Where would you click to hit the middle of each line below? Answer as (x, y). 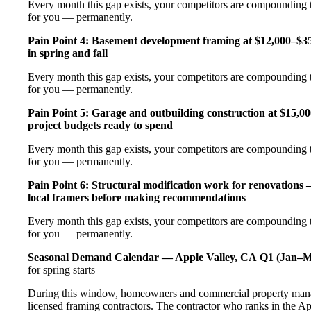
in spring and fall (68, 53)
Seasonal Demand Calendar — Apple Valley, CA (142, 257)
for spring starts (61, 269)
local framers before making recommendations (137, 197)
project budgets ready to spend (100, 125)
